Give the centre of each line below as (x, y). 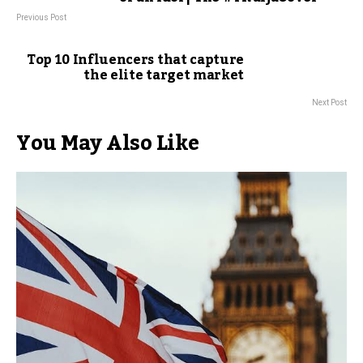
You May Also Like (108, 143)
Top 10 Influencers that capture (135, 60)
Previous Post (41, 17)
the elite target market (164, 75)
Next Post (329, 102)
